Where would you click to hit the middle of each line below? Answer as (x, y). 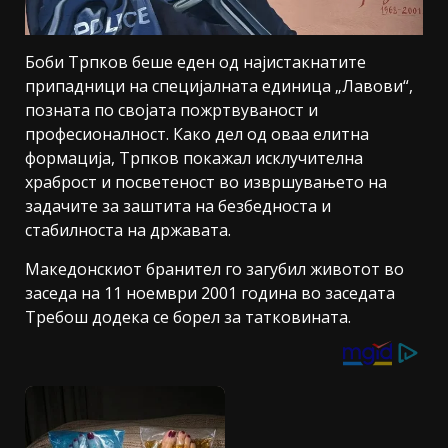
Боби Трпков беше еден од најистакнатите (195, 62)
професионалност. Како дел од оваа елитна (197, 134)
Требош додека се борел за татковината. (188, 317)
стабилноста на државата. (128, 230)
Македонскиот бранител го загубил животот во (214, 269)
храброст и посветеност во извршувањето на (206, 182)
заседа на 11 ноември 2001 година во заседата (210, 293)
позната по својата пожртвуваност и (171, 110)
